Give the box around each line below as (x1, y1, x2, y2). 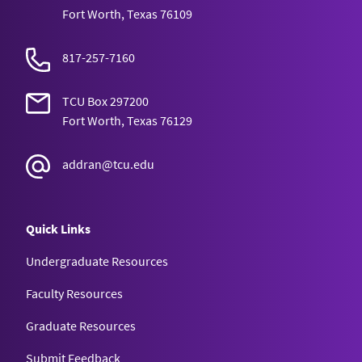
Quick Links (26, 220, 90, 237)
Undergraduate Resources (26, 252, 168, 269)
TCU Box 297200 (62, 92, 149, 109)
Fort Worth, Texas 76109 (62, 5, 192, 22)
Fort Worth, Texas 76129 (62, 112, 192, 128)
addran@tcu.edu (62, 155, 154, 172)
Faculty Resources (26, 284, 123, 301)
